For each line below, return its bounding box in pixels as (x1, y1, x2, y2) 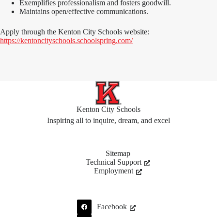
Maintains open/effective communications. (19, 7, 148, 15)
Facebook (97, 202, 127, 211)
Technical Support (86, 158, 142, 166)
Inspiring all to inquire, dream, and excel (46, 116, 170, 124)
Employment (94, 167, 134, 175)
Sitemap (106, 149, 131, 157)
